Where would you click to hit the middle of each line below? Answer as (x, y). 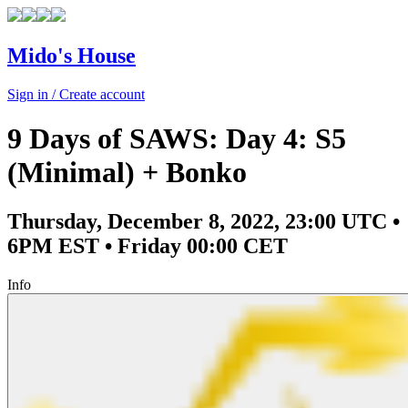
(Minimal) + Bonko (127, 173)
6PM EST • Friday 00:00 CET (148, 245)
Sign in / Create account (76, 94)
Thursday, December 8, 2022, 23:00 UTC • (204, 221)
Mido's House (71, 55)
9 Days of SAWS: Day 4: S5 (177, 139)
